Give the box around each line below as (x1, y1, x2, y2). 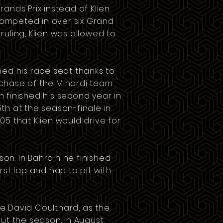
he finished (60, 152, 111, 164)
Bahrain (28, 152, 61, 164)
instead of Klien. (41, 3, 111, 14)
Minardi (56, 78, 88, 89)
